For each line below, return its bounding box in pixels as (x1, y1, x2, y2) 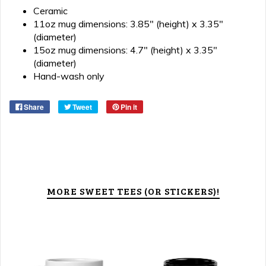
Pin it (121, 102, 137, 112)
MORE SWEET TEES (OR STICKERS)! (46, 185, 220, 197)
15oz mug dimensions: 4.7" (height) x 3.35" (33, 44, 217, 56)
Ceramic (33, 5, 68, 17)
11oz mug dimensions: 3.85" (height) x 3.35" (33, 18, 223, 30)
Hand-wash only (33, 70, 104, 82)
